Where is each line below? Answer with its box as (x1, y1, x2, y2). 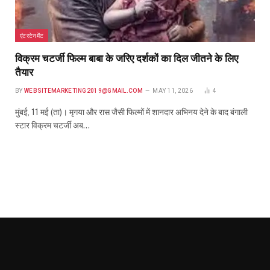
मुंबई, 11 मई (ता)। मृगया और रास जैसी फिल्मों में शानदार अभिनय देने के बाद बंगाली (15, 107, 248, 117)
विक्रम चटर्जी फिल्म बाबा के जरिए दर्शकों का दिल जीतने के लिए (15, 52, 238, 64)
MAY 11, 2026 (152, 87, 193, 94)
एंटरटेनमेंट (20, 31, 44, 39)
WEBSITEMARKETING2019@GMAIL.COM (24, 87, 143, 94)
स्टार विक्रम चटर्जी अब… (15, 120, 90, 130)
